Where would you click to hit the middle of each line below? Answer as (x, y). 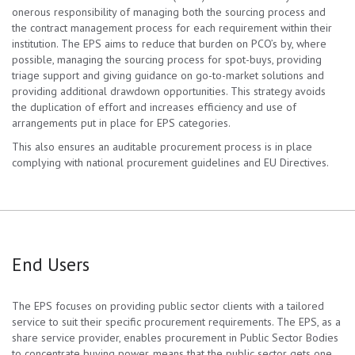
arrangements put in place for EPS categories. (121, 123)
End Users (51, 264)
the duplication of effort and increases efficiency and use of (154, 107)
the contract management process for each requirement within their (172, 28)
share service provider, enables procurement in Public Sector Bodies (175, 338)
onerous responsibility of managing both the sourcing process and (169, 12)
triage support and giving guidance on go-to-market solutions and (168, 75)
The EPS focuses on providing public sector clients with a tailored (168, 306)
